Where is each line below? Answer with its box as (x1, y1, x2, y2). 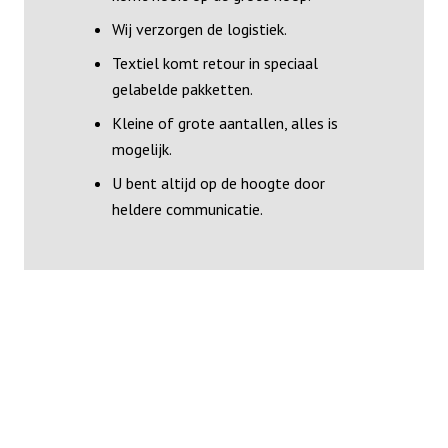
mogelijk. (112, 138, 172, 159)
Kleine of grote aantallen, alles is (112, 112, 338, 133)
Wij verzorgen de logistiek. (112, 18, 287, 39)
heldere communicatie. (112, 198, 263, 219)
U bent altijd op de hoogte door (112, 172, 325, 193)
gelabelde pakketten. (112, 78, 253, 99)
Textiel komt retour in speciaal (112, 52, 318, 73)
